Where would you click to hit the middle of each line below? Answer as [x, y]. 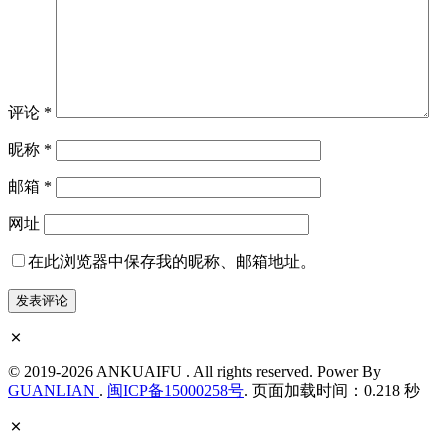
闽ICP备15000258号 [175, 390]
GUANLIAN [53, 390]
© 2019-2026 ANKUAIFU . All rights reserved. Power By [194, 371]
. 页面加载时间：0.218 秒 [332, 390]
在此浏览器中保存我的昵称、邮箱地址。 [172, 261]
